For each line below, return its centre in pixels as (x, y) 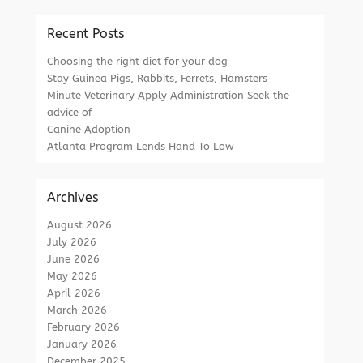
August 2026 (80, 225)
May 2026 (73, 276)
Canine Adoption (89, 129)
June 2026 (74, 259)
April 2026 (74, 293)
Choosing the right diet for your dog (138, 61)
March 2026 (77, 310)
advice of (70, 112)
